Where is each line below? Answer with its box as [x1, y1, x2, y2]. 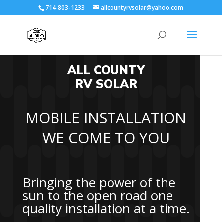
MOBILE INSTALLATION [25, 107, 187, 128]
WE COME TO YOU [42, 127, 170, 148]
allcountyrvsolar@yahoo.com [101, 3, 184, 12]
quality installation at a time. [22, 199, 190, 217]
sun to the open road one [22, 186, 173, 204]
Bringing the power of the [22, 173, 175, 191]
